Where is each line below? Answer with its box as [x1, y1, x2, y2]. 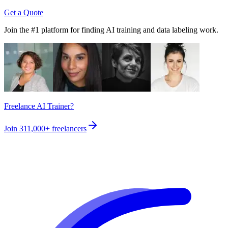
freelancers [52, 124, 87, 133]
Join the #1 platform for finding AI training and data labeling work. [4, 25, 218, 35]
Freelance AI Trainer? [4, 102, 74, 111]
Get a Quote [4, 8, 43, 17]
